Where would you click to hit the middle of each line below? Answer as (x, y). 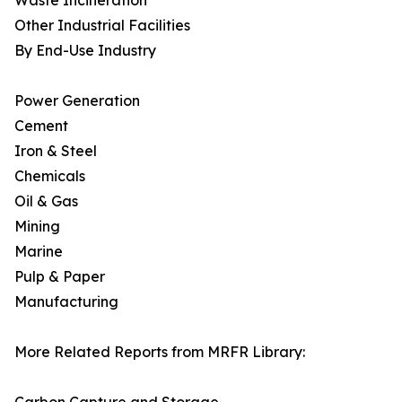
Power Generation (77, 101)
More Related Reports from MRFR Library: (160, 352)
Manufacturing (66, 302)
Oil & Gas (46, 201)
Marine (39, 252)
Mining (37, 227)
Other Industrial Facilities (102, 26)
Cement (41, 126)
